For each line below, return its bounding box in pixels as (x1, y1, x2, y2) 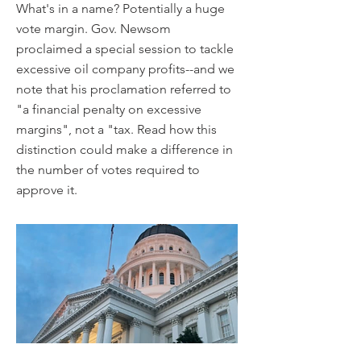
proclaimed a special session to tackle (16, 41, 234, 56)
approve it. (16, 182, 81, 197)
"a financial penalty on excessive (16, 102, 201, 117)
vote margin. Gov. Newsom (16, 21, 171, 36)
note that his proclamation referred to (16, 81, 231, 97)
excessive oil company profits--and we (16, 61, 234, 77)
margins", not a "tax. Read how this (16, 122, 217, 137)
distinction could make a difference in (16, 142, 233, 157)
